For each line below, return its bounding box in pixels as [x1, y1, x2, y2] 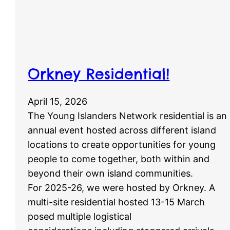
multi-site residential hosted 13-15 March [28, 196, 205, 207]
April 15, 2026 [28, 95, 88, 107]
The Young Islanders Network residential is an [28, 110, 227, 121]
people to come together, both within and [28, 153, 210, 164]
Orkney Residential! [28, 64, 170, 83]
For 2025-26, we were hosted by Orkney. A [28, 182, 216, 193]
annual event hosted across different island [28, 124, 217, 136]
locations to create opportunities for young [28, 139, 216, 150]
